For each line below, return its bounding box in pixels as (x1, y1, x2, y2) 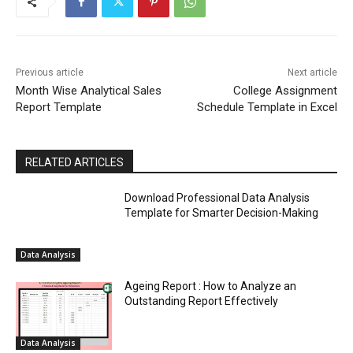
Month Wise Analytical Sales (16, 84, 162, 98)
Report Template (16, 100, 102, 115)
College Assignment (232, 84, 337, 98)
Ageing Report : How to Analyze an (124, 280, 297, 293)
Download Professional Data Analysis (124, 191, 310, 205)
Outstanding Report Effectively (124, 295, 279, 308)
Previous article (16, 67, 84, 79)
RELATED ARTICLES (25, 156, 124, 169)
